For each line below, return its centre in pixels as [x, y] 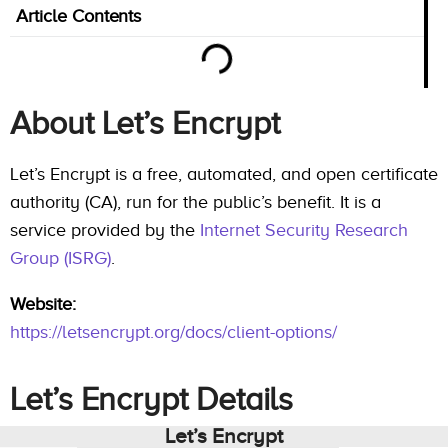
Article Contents [79, 16]
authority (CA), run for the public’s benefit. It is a [195, 202]
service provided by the [105, 230]
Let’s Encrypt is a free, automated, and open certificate [224, 174]
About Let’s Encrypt [145, 124]
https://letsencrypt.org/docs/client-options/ [173, 332]
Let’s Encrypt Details [152, 400]
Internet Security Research [304, 230]
